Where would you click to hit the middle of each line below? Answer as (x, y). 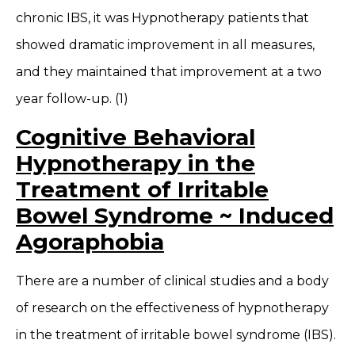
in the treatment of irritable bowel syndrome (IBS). (176, 334)
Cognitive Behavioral (136, 137)
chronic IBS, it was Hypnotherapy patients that (162, 18)
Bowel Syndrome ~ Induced (175, 215)
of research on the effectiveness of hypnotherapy (172, 307)
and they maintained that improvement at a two (169, 72)
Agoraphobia (90, 241)
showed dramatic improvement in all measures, (165, 45)
